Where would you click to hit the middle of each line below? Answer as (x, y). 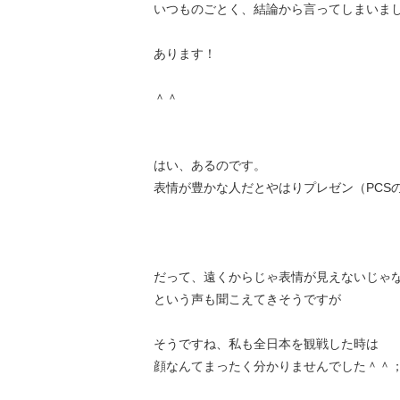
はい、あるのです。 (210, 165)
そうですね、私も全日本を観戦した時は (266, 344)
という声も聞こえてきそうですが (247, 299)
